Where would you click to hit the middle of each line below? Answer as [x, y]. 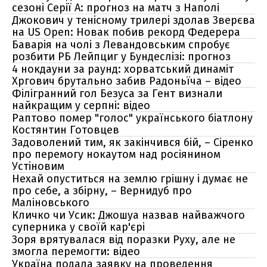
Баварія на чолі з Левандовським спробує [121, 45]
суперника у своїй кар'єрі [78, 227]
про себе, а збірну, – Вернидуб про [102, 191]
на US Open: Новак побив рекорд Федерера [126, 32]
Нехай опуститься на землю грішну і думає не [130, 179]
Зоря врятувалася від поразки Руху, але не [124, 240]
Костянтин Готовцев [66, 130]
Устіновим [38, 166]
